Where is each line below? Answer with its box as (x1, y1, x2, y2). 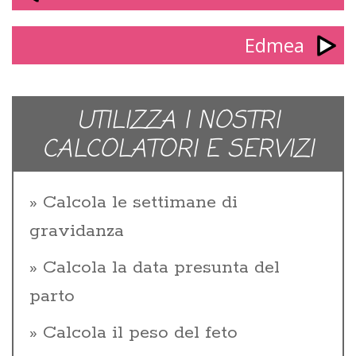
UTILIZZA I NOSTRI (76, 103, 280, 140)
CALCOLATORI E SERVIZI (42, 131, 314, 168)
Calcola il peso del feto (43, 321, 238, 344)
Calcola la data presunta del (43, 256, 280, 279)
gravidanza (29, 219, 124, 242)
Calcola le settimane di (43, 191, 238, 214)
